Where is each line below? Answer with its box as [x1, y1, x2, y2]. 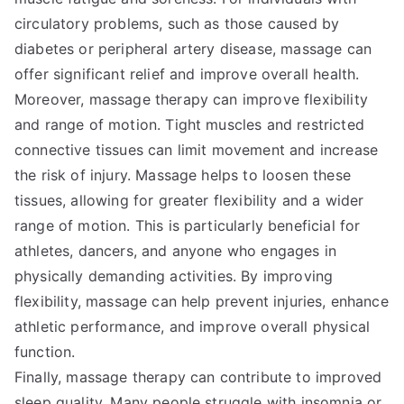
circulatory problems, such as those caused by [14, 14, 340, 32]
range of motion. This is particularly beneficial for [14, 216, 361, 234]
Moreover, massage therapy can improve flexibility [14, 90, 368, 108]
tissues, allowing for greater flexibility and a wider [14, 191, 364, 209]
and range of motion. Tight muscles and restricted [14, 115, 364, 133]
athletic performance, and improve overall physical [14, 317, 371, 335]
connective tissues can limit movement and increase [14, 141, 379, 159]
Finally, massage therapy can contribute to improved [14, 368, 382, 386]
